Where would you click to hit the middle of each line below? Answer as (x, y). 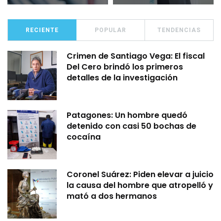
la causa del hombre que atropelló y (140, 185)
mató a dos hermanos (112, 196)
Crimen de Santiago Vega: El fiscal (136, 56)
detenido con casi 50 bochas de (131, 126)
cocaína (84, 137)
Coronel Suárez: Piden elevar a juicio (140, 175)
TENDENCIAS (179, 30)
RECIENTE (42, 30)
